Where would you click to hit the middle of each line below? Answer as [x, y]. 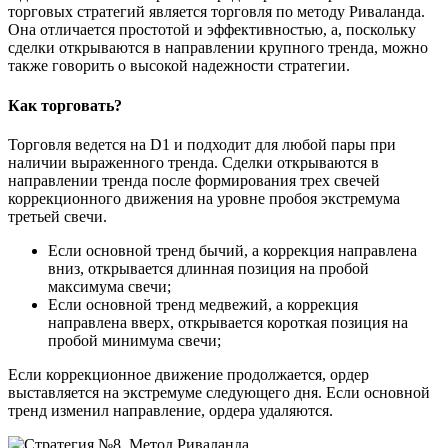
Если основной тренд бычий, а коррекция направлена [232, 250]
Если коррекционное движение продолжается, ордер [188, 374]
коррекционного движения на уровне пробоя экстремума [204, 198]
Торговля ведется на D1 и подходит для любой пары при [202, 144]
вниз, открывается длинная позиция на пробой [208, 268]
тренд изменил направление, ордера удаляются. [170, 410]
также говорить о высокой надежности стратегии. [179, 66]
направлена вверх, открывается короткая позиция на [228, 322]
